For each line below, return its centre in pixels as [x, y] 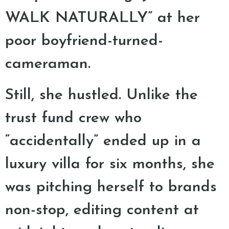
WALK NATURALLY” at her [102, 18]
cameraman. [48, 64]
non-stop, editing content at [102, 210]
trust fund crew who [73, 118]
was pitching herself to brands [111, 187]
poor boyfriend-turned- [84, 41]
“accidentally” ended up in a [103, 141]
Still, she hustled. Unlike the [101, 95]
